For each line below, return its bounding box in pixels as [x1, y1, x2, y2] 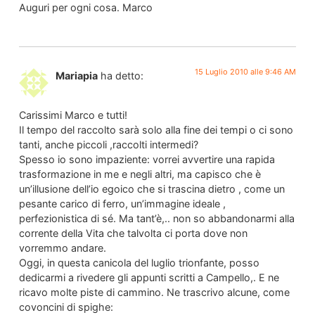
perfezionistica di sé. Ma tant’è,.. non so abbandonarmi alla [18, 212, 295, 225]
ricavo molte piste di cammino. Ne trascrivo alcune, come [18, 286, 290, 299]
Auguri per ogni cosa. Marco [18, 1, 153, 14]
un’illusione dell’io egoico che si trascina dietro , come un [18, 183, 285, 195]
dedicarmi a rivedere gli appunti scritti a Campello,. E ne [18, 271, 279, 284]
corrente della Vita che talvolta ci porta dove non [18, 227, 247, 240]
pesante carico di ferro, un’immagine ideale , [18, 198, 226, 210]
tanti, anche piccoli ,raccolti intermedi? [18, 139, 198, 151]
